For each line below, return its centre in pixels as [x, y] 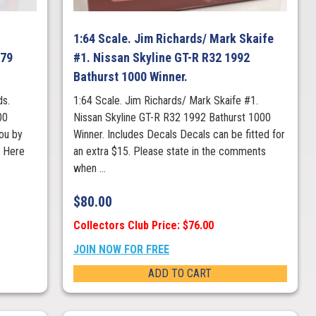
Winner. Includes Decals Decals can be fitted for [179, 135]
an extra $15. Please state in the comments [169, 152]
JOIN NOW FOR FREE [121, 250]
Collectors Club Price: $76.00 [143, 226]
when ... [89, 169]
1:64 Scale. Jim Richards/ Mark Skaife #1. [165, 101]
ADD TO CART [180, 274]
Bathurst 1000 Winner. [130, 77]
